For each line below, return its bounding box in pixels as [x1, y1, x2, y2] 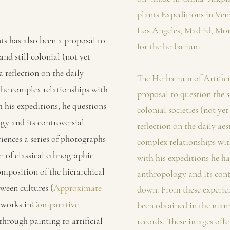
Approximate [53, 182, 102, 194]
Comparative [31, 199, 79, 210]
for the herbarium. [137, 41, 202, 52]
